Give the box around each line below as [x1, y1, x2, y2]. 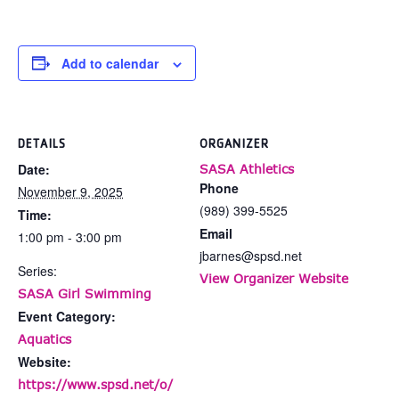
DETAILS [18, 138, 66, 151]
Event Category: [18, 306, 116, 325]
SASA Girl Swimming [18, 285, 151, 301]
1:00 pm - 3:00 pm [18, 227, 122, 246]
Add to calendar [61, 53, 159, 72]
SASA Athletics [199, 160, 294, 176]
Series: [18, 261, 57, 280]
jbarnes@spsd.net [199, 246, 302, 265]
